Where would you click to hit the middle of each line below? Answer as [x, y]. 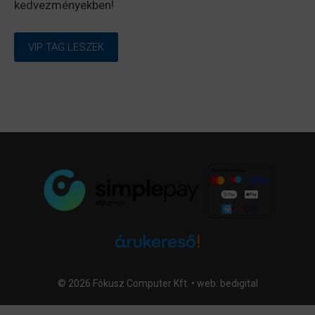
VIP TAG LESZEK [66, 47]
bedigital [239, 283]
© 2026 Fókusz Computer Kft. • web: [139, 283]
